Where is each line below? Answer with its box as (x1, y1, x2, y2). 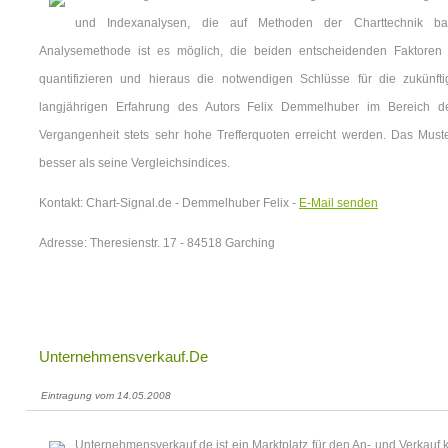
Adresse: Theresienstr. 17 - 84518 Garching (39, 236, 275, 250)
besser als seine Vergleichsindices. (39, 156, 230, 170)
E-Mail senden (299, 196, 378, 210)
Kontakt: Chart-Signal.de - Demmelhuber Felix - (39, 196, 299, 210)
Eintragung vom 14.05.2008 (41, 390, 171, 401)
